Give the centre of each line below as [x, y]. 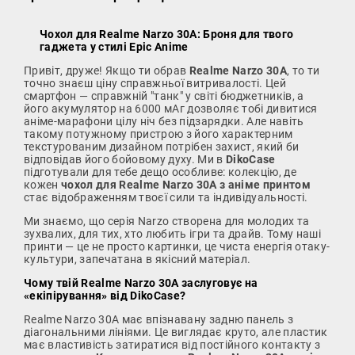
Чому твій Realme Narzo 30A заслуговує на [141, 282]
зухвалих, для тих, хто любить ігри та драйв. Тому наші [173, 233]
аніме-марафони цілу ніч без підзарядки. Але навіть [164, 121]
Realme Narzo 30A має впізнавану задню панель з [159, 319]
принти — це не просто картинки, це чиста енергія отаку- [177, 246]
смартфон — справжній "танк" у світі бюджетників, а [164, 95]
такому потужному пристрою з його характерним [158, 134]
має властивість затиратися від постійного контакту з [172, 344]
